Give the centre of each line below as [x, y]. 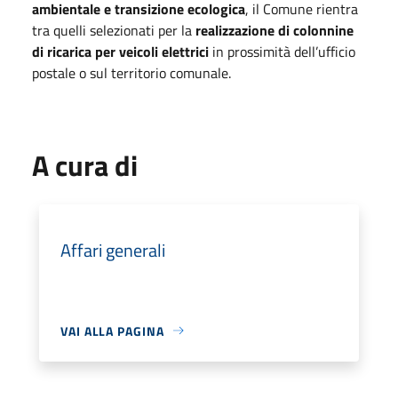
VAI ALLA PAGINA [112, 330]
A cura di [85, 165]
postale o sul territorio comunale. [131, 72]
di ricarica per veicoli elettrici [120, 51]
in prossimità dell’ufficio [282, 51]
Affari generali [113, 250]
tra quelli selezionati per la [114, 30]
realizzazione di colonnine [275, 30]
